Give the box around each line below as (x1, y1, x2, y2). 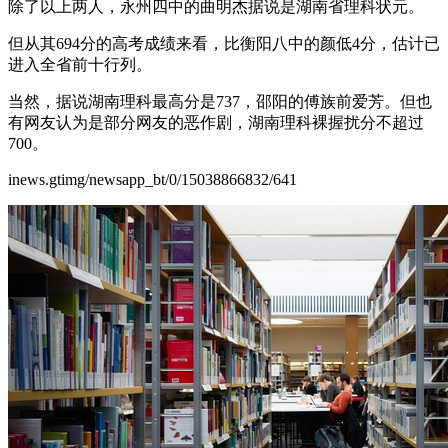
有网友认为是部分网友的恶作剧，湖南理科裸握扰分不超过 (8, 113, 424, 131)
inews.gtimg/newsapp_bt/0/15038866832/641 (8, 170, 297, 188)
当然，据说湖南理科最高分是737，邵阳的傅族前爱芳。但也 (8, 92, 432, 110)
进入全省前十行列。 (8, 55, 152, 73)
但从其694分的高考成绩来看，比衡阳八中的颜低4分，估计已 (8, 34, 440, 52)
